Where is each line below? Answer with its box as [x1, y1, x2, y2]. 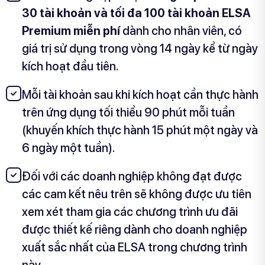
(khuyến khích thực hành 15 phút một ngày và [22, 123, 258, 138]
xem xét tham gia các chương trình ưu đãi [22, 205, 238, 219]
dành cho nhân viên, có [122, 24, 242, 38]
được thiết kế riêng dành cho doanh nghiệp [22, 222, 247, 237]
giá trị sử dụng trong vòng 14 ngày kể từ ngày [22, 41, 258, 56]
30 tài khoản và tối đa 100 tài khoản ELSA [22, 6, 251, 21]
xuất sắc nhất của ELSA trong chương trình [22, 240, 247, 255]
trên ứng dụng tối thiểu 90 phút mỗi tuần [22, 105, 235, 120]
